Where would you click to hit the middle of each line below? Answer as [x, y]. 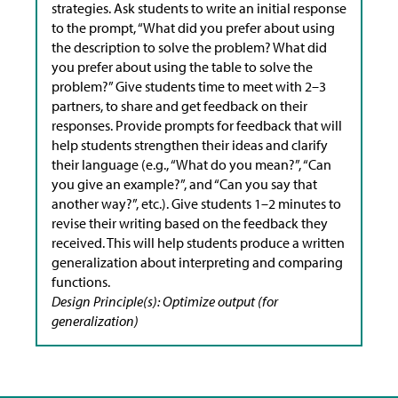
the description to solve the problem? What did [189, 47]
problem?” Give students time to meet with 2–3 [189, 86]
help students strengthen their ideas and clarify [190, 144]
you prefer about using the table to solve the [182, 66]
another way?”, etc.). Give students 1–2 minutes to [196, 203]
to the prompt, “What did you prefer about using [193, 27]
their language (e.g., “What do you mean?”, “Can [191, 164]
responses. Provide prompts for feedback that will [197, 125]
